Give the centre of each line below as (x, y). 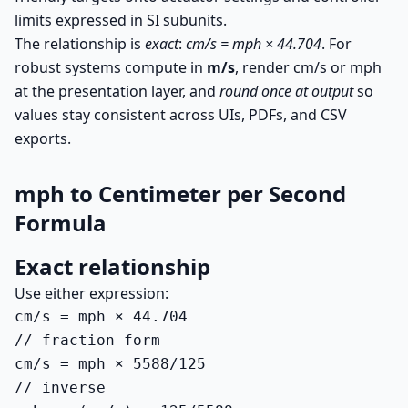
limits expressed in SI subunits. (121, 20)
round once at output (286, 91)
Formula (61, 223)
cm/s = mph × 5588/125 (110, 364)
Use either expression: (92, 293)
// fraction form (87, 340)
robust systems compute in (111, 67)
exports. (43, 138)
